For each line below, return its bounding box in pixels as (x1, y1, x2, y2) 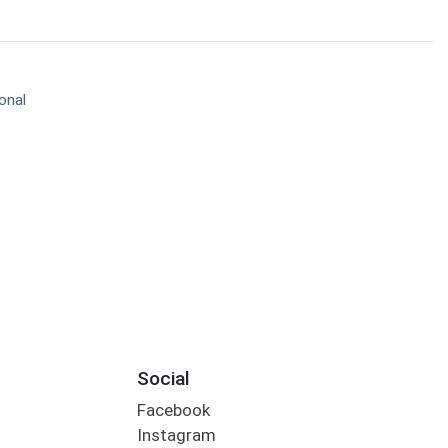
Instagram (136, 425, 216, 446)
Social (136, 366, 190, 390)
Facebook (136, 400, 210, 421)
